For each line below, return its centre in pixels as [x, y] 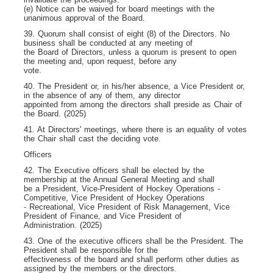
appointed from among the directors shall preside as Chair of [133, 104]
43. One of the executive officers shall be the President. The [133, 241]
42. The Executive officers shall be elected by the [114, 170]
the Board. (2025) [55, 113]
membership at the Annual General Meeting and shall [119, 179]
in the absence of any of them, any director [102, 95]
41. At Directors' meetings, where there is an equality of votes [135, 129]
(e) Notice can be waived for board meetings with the [119, 9]
